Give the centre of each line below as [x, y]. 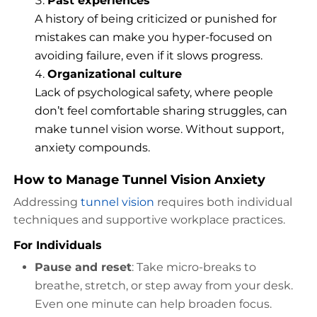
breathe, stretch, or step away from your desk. [164, 285]
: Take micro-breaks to [194, 267]
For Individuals [58, 245]
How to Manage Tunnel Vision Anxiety [139, 179]
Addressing [47, 202]
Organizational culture [115, 74]
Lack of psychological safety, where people [154, 92]
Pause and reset [83, 267]
